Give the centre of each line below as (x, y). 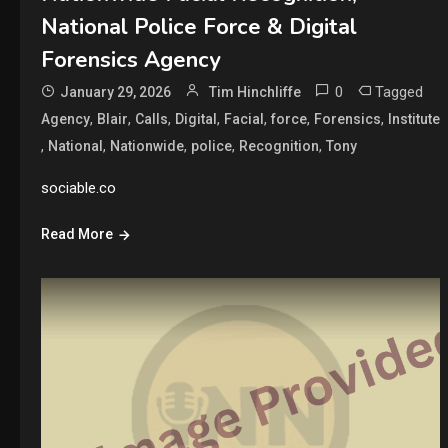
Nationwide (146, 145)
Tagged (398, 91)
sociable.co (78, 187)
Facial (243, 118)
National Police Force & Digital (198, 26)
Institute (413, 118)
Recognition (278, 145)
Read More (76, 233)
